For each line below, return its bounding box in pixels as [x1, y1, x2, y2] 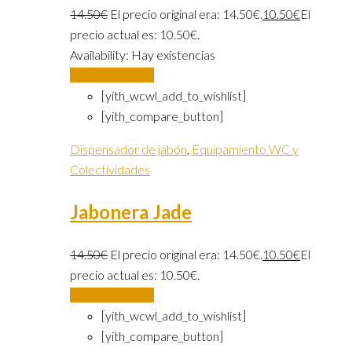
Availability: [70, 47, 131, 63]
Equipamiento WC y [192, 141, 299, 157]
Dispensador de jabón [70, 141, 187, 157]
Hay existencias [131, 47, 215, 63]
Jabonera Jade [70, 200, 192, 224]
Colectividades [70, 162, 150, 178]
